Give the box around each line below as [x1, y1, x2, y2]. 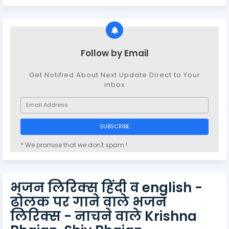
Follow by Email [80, 47, 149, 59]
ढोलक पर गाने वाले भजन [10, 192, 167, 211]
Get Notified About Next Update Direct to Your [29, 70, 200, 80]
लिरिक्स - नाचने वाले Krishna [10, 207, 197, 225]
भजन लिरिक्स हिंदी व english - [10, 178, 202, 197]
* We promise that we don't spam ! [20, 140, 127, 149]
